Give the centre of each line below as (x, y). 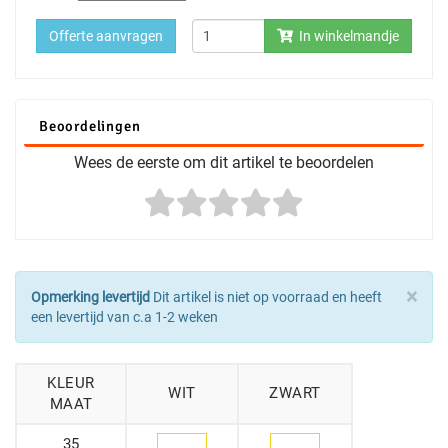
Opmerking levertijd (90, 297)
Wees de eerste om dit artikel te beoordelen (224, 163)
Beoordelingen (90, 126)
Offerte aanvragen (106, 36)
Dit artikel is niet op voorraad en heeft (266, 297)
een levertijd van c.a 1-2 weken (124, 317)
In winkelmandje (346, 36)
